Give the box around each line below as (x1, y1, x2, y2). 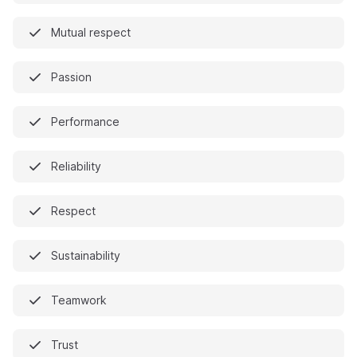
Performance (51, 115, 120, 128)
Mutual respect (51, 25, 131, 39)
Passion (51, 70, 92, 84)
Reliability (51, 159, 101, 173)
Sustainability (51, 249, 120, 262)
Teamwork (51, 293, 107, 307)
